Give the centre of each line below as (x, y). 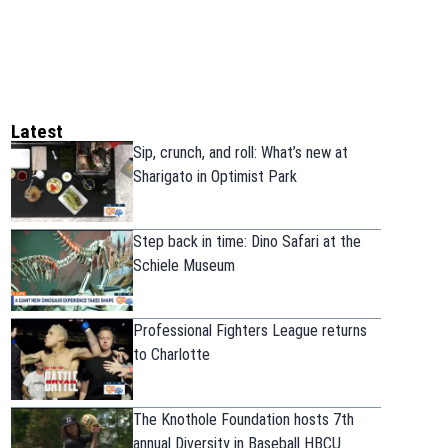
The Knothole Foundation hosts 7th (243, 420)
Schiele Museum (183, 266)
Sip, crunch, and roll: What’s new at (240, 152)
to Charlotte (171, 355)
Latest (36, 131)
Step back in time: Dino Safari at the (246, 242)
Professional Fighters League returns (249, 331)
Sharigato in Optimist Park (214, 176)
